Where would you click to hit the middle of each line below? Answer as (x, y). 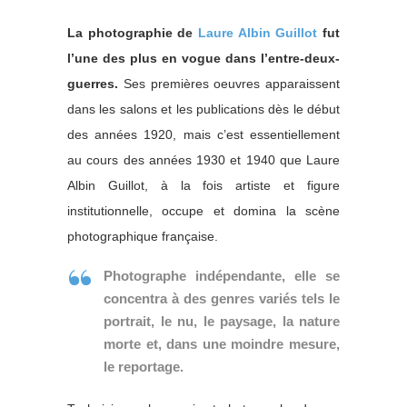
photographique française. (143, 237)
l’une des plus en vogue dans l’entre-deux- (203, 59)
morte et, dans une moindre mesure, (222, 344)
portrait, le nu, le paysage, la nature (222, 322)
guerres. (93, 84)
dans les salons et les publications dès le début (203, 109)
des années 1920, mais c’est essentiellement (203, 135)
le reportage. (144, 367)
